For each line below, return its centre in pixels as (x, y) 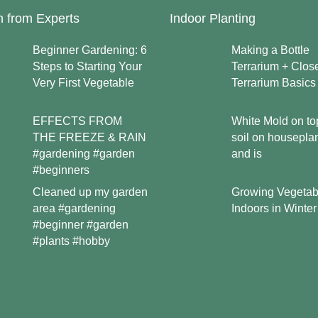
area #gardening (75, 209)
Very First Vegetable (84, 83)
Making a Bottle (270, 50)
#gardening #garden (84, 154)
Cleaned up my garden (91, 192)
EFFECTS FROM (78, 121)
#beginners (61, 170)
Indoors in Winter (274, 208)
